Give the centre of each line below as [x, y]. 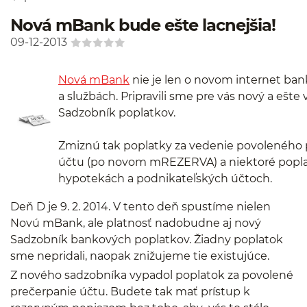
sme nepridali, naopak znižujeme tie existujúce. [140, 256]
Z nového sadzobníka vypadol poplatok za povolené [152, 275]
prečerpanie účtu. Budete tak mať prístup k [130, 291]
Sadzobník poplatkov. [118, 113]
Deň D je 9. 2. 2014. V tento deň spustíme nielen [140, 207]
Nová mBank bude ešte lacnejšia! [143, 25]
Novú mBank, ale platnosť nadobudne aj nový [136, 223]
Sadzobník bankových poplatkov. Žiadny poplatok [147, 240]
